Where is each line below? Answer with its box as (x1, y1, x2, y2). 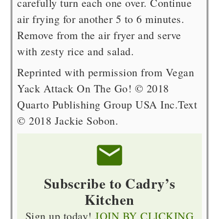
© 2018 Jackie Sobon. (17, 113, 119, 128)
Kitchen (85, 189, 134, 210)
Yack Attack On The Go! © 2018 (17, 81, 169, 96)
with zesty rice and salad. (17, 44, 134, 59)
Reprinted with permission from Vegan (17, 65, 195, 80)
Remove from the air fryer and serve (17, 28, 181, 43)
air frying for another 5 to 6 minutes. (17, 12, 185, 26)
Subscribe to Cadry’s (44, 173, 175, 194)
